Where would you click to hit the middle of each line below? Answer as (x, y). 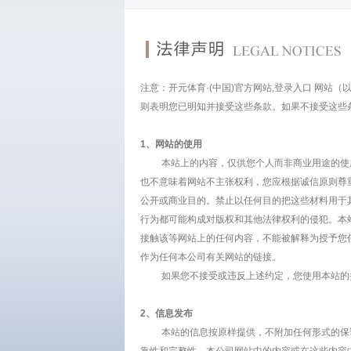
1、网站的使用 (171, 144)
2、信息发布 (166, 313)
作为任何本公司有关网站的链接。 (210, 257)
